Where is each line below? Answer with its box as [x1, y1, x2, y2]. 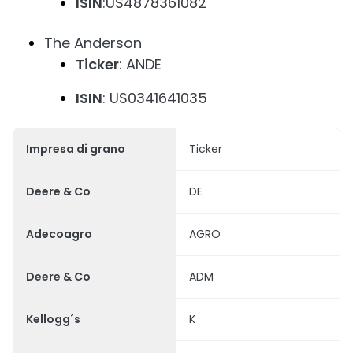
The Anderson [44, 32, 142, 53]
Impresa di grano [26, 140, 125, 157]
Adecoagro [26, 225, 92, 242]
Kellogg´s [26, 310, 80, 327]
